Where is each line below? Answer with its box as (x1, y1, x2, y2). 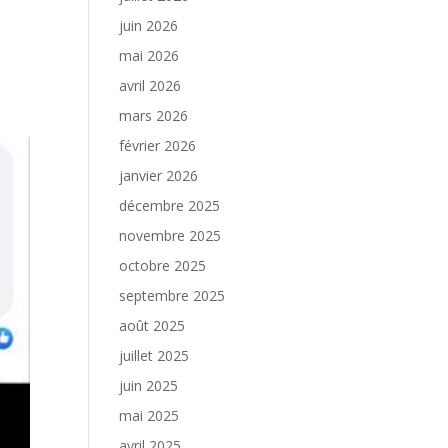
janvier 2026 (119, 166, 199, 185)
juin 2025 (119, 376, 179, 395)
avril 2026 (119, 76, 182, 95)
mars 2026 (119, 106, 189, 125)
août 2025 (119, 316, 186, 335)
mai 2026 (119, 46, 180, 65)
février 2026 (119, 136, 197, 155)
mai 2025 (119, 406, 180, 425)
